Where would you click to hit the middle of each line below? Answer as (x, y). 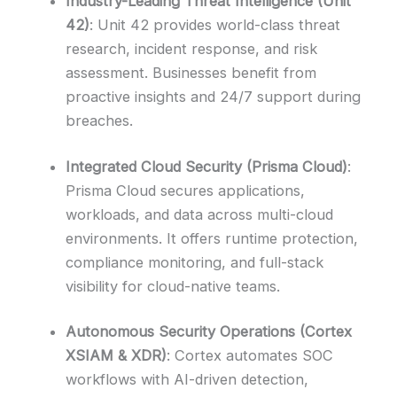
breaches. (100, 121)
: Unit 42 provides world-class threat (215, 25)
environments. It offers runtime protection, (212, 238)
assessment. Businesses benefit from (191, 73)
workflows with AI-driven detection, (187, 380)
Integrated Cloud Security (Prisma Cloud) (207, 166)
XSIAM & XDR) (117, 356)
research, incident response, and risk (192, 49)
